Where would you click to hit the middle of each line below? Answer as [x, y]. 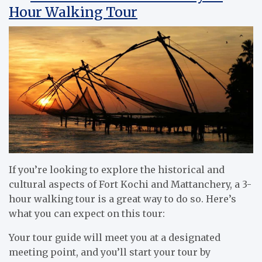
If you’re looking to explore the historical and [117, 170]
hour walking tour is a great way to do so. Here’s [123, 199]
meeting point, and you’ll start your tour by [110, 252]
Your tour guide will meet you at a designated [115, 238]
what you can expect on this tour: [87, 214]
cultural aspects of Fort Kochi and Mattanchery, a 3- [130, 185]
